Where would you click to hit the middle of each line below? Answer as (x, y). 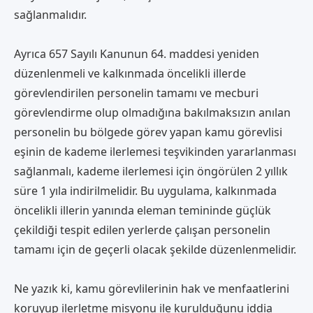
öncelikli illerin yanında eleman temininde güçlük (143, 210)
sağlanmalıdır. (52, 14)
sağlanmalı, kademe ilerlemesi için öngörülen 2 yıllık (151, 171)
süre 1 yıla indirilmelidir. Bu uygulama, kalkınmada (145, 190)
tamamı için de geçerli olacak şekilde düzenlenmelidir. (155, 249)
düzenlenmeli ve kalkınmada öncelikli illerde (130, 73)
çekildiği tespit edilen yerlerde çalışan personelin (142, 230)
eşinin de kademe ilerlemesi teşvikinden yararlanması (155, 151)
